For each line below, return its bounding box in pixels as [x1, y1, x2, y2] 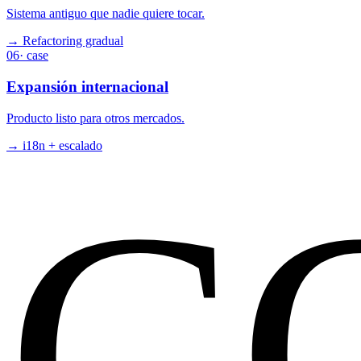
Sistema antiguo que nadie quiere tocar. [6, 6, 205, 21]
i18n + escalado [23, 138, 102, 152]
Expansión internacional [6, 78, 168, 96]
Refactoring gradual [23, 34, 123, 48]
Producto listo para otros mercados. [6, 110, 185, 125]
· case [19, 48, 48, 63]
